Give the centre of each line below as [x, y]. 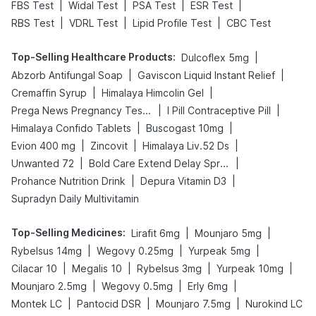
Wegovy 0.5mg [137, 286]
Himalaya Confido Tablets [71, 128]
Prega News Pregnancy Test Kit [147, 110]
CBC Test [249, 23]
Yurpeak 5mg [219, 251]
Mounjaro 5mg [228, 233]
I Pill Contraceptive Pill [219, 110]
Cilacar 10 [34, 268]
